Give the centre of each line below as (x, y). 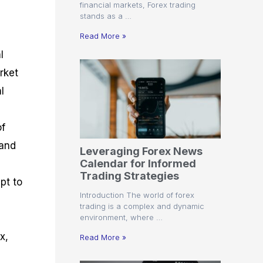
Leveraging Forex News (141, 151)
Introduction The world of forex (137, 195)
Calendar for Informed (138, 163)
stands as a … (106, 16)
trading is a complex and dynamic (142, 206)
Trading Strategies (129, 176)
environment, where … (121, 217)
